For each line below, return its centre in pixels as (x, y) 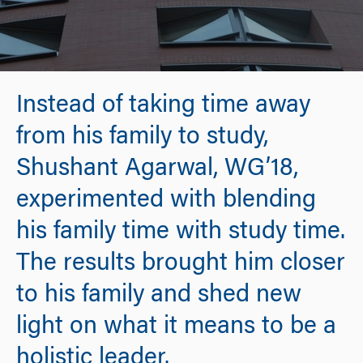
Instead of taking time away (163, 106)
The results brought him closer (181, 264)
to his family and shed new (159, 296)
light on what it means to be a (176, 327)
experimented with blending (166, 201)
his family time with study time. (181, 233)
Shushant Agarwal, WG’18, (157, 169)
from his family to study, (142, 138)
